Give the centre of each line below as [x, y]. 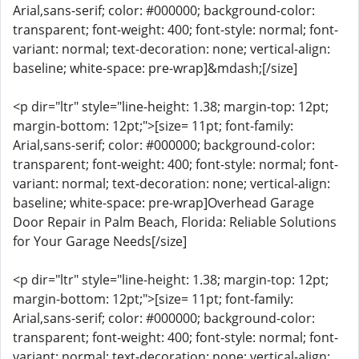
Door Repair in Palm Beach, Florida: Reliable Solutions [175, 222]
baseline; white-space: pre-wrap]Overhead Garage [163, 203]
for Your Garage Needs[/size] [100, 241]
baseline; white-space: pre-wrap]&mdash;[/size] [155, 68]
